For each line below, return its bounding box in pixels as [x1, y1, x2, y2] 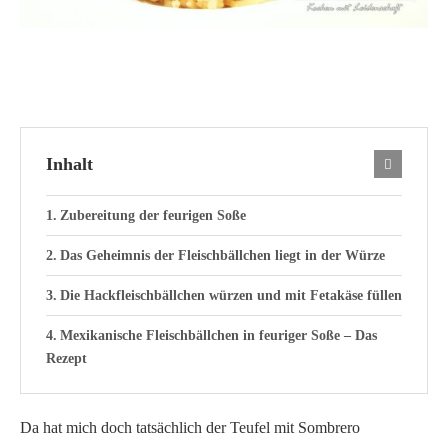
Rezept [46, 350, 87, 366]
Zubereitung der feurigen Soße [59, 207, 246, 223]
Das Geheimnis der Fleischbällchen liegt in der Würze [59, 247, 385, 263]
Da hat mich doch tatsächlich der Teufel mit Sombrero [20, 418, 360, 436]
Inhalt [46, 153, 93, 174]
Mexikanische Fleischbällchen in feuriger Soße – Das [59, 327, 377, 343]
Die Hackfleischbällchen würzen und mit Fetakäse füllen [59, 287, 402, 303]
